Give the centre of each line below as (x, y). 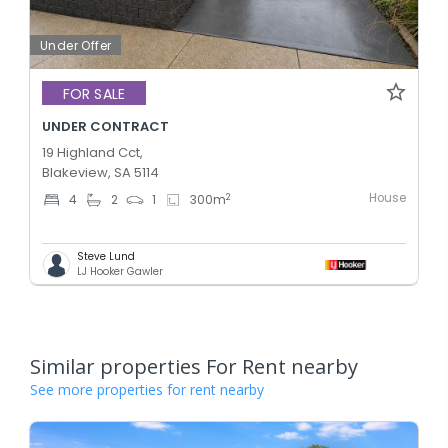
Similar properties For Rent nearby (194, 367)
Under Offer (76, 46)
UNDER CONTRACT (105, 127)
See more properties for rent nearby (147, 390)
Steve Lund (106, 257)
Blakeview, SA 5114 (100, 173)
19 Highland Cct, (92, 153)
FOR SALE (94, 93)
